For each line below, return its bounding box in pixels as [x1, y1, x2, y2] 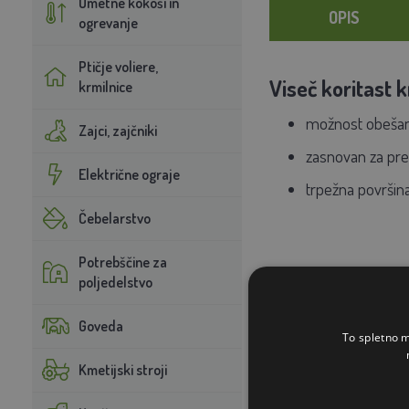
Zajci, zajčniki [78, 121, 157, 140]
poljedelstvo [78, 272, 152, 291]
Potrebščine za [78, 252, 167, 271]
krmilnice [78, 77, 132, 96]
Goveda [78, 316, 123, 335]
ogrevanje [78, 13, 138, 32]
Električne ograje [78, 164, 180, 184]
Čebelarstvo [78, 208, 151, 227]
